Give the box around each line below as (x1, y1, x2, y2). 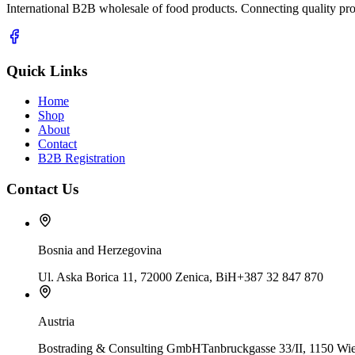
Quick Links (6, 62, 87, 79)
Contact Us (6, 181, 78, 198)
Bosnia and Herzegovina (38, 242, 162, 257)
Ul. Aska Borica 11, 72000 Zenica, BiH (38, 269, 237, 284)
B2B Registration (38, 151, 125, 166)
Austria (38, 314, 74, 328)
